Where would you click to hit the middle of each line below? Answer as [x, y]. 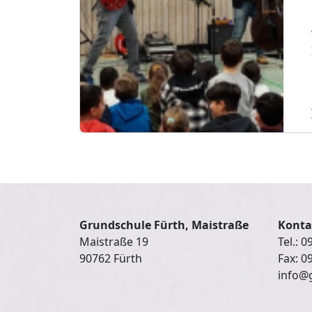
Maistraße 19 [114, 241]
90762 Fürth [111, 258]
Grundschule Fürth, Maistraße [164, 225]
